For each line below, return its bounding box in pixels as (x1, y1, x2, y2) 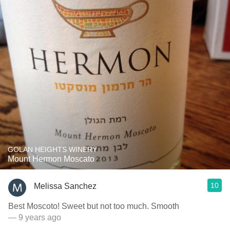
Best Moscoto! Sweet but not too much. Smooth (8, 202, 179, 210)
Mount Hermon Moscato (8, 155, 94, 163)
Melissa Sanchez (34, 181, 97, 190)
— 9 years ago (8, 213, 61, 222)
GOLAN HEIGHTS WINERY (8, 145, 97, 154)
